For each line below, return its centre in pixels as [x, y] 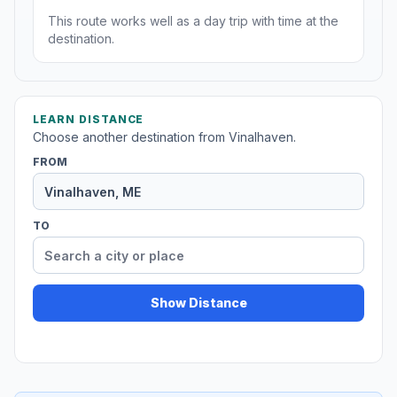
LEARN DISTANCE [89, 120]
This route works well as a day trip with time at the [193, 21]
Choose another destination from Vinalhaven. [164, 137]
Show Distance [198, 303]
